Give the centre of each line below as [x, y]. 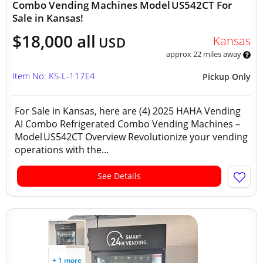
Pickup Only [227, 77]
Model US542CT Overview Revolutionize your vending [131, 137]
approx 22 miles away [204, 54]
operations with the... [62, 150]
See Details [119, 176]
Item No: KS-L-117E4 [54, 76]
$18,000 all [54, 41]
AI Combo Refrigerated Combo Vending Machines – [127, 124]
